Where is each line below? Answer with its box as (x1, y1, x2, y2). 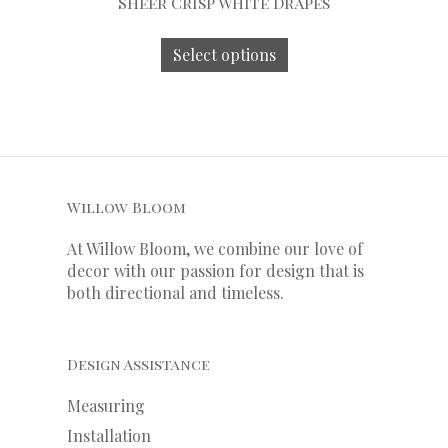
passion (180, 260, 239, 282)
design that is (266, 260, 364, 282)
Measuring (67, 395, 145, 417)
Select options (172, 44, 276, 66)
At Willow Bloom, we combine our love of (67, 238, 363, 260)
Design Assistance (67, 354, 210, 375)
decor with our (67, 260, 180, 282)
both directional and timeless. (67, 282, 288, 304)
